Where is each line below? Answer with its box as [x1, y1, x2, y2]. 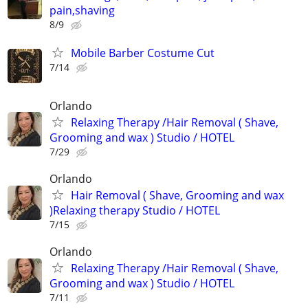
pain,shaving [49, 2, 115, 18]
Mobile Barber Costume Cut [71, 45, 214, 60]
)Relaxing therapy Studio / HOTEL [49, 203, 220, 219]
